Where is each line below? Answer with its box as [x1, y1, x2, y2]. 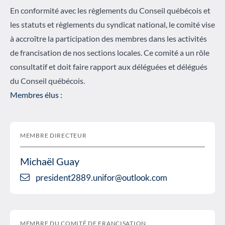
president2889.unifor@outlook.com [36, 172, 167, 183]
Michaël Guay [20, 155, 79, 167]
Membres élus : [10, 89, 62, 99]
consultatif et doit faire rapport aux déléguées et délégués [10, 61, 207, 71]
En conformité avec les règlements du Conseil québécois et [10, 5, 210, 15]
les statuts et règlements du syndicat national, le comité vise [10, 19, 215, 29]
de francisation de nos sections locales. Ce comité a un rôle [10, 47, 209, 57]
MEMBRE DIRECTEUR [20, 131, 87, 139]
